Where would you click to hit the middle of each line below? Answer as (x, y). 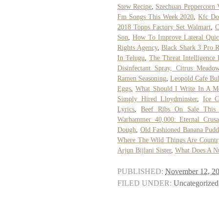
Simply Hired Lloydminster (157, 99)
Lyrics (126, 109)
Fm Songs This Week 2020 (156, 17)
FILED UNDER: (144, 183)
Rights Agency (137, 47)
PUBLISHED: (140, 171)
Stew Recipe (135, 6)
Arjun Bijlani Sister (144, 150)
